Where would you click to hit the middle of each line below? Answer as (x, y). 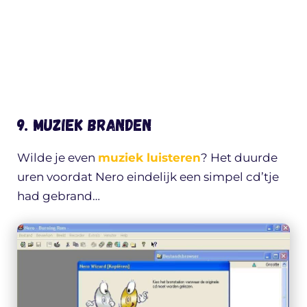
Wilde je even (58, 158)
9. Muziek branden (84, 125)
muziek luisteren (149, 158)
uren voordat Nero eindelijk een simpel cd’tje (148, 177)
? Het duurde (239, 158)
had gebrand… (59, 196)
